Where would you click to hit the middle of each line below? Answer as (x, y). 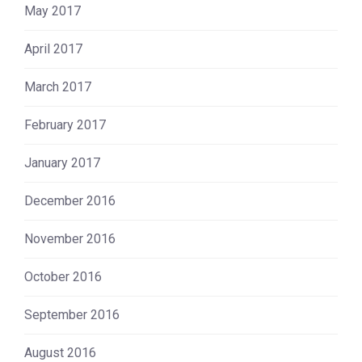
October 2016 (63, 276)
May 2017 (53, 11)
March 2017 (58, 86)
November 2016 (70, 238)
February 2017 (65, 124)
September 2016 (72, 314)
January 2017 (62, 162)
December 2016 (70, 200)
